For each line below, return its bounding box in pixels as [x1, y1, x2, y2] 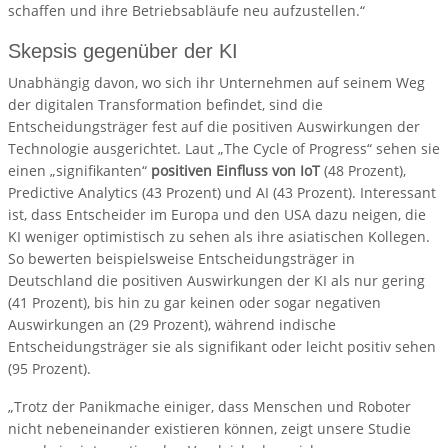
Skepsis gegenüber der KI [8, 40, 238, 63]
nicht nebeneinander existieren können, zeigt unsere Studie [8, 419, 411, 439]
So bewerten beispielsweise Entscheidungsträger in [8, 249, 355, 269]
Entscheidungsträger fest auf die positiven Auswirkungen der [8, 117, 420, 137]
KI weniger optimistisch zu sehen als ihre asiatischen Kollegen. [8, 227, 430, 247]
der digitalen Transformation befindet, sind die [8, 95, 323, 115]
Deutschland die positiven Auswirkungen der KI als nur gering [8, 271, 425, 291]
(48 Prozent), [320, 161, 406, 181]
